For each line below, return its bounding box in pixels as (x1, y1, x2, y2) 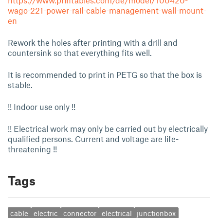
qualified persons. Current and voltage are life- (8, 134, 179, 144)
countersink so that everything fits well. (8, 48, 152, 57)
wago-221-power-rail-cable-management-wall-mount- (8, 5, 206, 15)
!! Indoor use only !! (8, 102, 75, 111)
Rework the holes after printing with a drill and (8, 37, 178, 47)
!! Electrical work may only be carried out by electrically (8, 124, 208, 133)
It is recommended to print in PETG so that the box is (8, 70, 202, 79)
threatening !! (8, 144, 57, 154)
